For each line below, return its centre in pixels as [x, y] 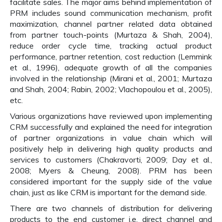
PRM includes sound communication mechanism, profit [111, 13]
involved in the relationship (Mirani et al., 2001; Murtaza [111, 78]
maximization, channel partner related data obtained [111, 24]
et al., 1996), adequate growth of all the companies [111, 67]
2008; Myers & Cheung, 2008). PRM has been [111, 170]
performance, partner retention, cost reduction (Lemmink [111, 56]
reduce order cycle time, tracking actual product [111, 46]
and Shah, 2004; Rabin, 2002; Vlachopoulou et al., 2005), [111, 89]
